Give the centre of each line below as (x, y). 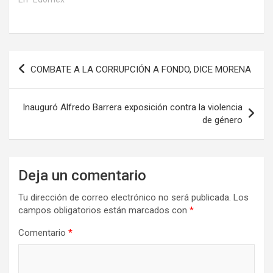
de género (222, 120)
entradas (40, 99)
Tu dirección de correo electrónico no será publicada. (125, 197)
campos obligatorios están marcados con (104, 210)
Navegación (49, 60)
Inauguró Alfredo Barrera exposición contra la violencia (133, 107)
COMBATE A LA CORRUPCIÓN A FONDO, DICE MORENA (141, 69)
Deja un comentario (82, 175)
